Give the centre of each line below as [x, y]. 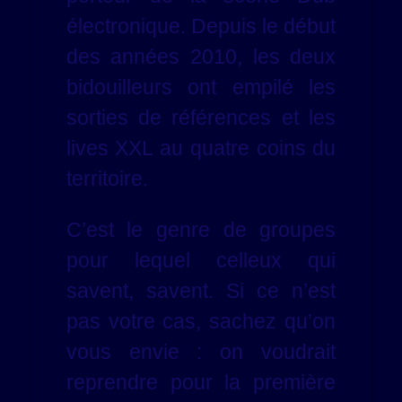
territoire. [107, 178]
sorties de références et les [201, 117]
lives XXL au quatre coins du [201, 148]
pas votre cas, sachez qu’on [201, 321]
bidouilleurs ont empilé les [201, 87]
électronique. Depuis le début [201, 26]
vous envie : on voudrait [201, 351]
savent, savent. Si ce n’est [201, 290]
